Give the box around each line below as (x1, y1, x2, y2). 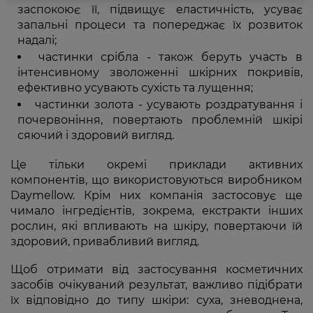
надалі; (17, 34, 57, 47)
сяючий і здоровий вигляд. (17, 129, 174, 142)
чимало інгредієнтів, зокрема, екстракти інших (10, 204, 303, 217)
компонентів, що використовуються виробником (10, 173, 303, 187)
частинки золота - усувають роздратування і (34, 98, 303, 111)
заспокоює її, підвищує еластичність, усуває (17, 3, 303, 16)
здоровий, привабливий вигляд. (10, 235, 199, 248)
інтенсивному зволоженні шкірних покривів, (17, 66, 303, 79)
